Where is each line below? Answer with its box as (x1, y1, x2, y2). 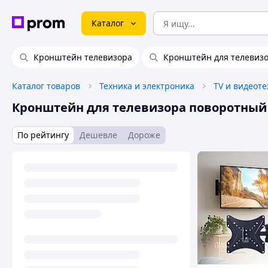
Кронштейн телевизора (33, 51, 132, 63)
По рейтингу (17, 129, 69, 141)
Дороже (128, 129, 160, 141)
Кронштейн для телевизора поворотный (12, 99, 267, 115)
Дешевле (80, 129, 117, 141)
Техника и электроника (99, 80, 194, 92)
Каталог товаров (12, 80, 80, 92)
